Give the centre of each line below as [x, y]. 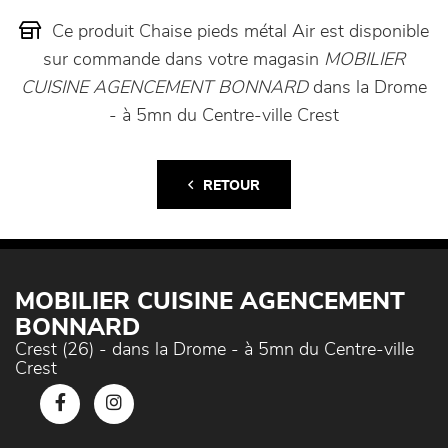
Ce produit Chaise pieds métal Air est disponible [238, 32]
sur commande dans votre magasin [183, 60]
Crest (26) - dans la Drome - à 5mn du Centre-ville [214, 350]
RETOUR [231, 186]
